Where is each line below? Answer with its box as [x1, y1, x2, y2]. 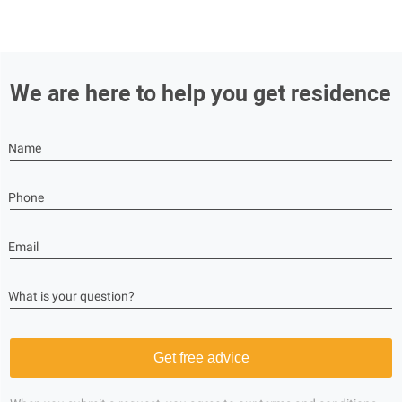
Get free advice [153, 350, 249, 365]
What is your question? [8, 289, 135, 303]
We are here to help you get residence [10, 81, 391, 107]
